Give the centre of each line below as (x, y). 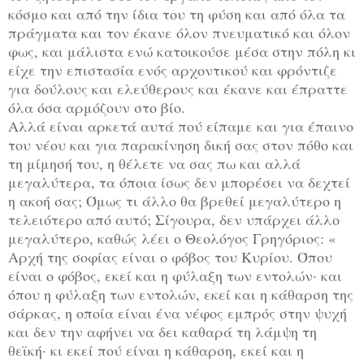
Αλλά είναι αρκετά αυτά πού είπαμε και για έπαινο (181, 126)
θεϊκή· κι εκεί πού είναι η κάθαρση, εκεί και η (156, 350)
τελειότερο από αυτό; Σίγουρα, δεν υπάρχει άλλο (174, 219)
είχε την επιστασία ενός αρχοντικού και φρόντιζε (173, 69)
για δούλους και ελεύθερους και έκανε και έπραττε (178, 88)
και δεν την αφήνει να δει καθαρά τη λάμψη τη (162, 331)
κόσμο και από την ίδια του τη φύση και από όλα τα (177, 13)
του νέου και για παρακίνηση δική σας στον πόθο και (181, 144)
